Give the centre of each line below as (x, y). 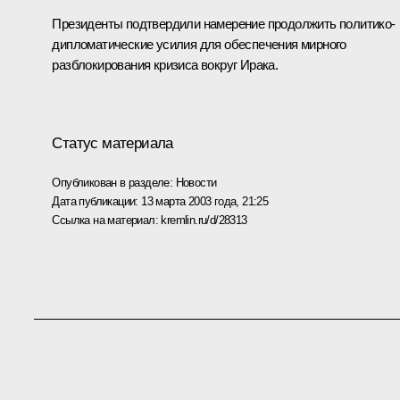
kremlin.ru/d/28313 (204, 220)
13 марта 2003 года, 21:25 (205, 201)
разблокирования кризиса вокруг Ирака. (165, 65)
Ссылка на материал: (107, 220)
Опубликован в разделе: (114, 182)
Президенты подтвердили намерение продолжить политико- (224, 24)
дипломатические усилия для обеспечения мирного (199, 45)
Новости (196, 182)
